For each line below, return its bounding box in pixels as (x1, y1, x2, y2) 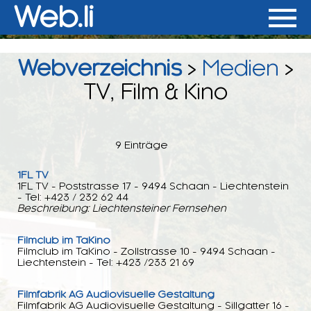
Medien (201, 56, 279, 80)
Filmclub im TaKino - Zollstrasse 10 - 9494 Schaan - (17, 246, 276, 257)
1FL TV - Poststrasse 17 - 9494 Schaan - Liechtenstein (17, 180, 289, 192)
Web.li (14, 1, 94, 33)
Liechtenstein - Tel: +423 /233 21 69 (17, 257, 194, 268)
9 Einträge (115, 140, 168, 151)
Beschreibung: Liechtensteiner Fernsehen (17, 203, 226, 214)
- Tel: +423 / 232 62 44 (17, 192, 128, 203)
